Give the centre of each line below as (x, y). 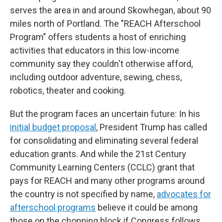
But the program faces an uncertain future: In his (105, 114)
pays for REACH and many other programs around (107, 181)
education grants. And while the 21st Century (98, 154)
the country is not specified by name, (83, 194)
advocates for (184, 194)
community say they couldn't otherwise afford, (101, 64)
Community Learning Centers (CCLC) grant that (102, 167)
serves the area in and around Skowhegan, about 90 (111, 10)
